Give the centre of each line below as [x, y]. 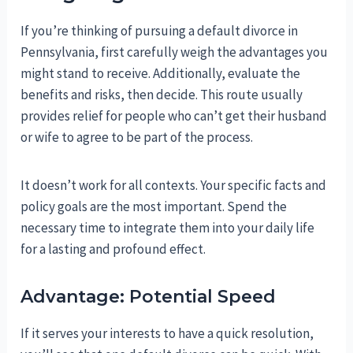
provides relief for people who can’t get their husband [174, 116]
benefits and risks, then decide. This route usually [162, 95]
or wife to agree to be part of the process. [137, 137]
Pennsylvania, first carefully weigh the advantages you [175, 52]
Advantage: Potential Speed [149, 297]
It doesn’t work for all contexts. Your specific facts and [174, 186]
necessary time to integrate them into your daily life [168, 228]
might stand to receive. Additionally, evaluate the [161, 74]
